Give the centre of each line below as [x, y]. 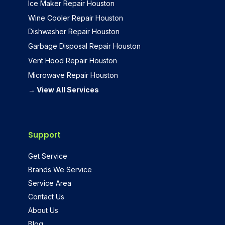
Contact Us [46, 196]
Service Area [49, 183]
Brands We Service [60, 169]
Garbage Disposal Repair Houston [84, 46]
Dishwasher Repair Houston [74, 31]
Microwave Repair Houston [73, 75]
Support [44, 135]
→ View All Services [63, 89]
